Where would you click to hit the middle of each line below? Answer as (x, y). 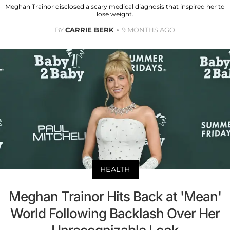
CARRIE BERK (90, 30)
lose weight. (115, 14)
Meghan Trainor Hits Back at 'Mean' (115, 197)
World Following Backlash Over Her (115, 214)
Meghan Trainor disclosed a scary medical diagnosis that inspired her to (115, 6)
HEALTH (115, 170)
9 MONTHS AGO (148, 30)
